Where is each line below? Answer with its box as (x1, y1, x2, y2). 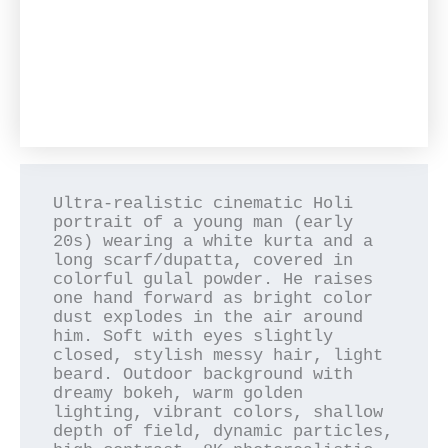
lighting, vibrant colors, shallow (53, 403, 384, 423)
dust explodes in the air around (53, 308, 364, 328)
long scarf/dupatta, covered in (53, 251, 354, 271)
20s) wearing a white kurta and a (53, 232, 374, 252)
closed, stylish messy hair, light (53, 346, 384, 366)
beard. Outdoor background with (53, 365, 354, 385)
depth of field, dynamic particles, (53, 422, 394, 442)
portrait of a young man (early (53, 213, 354, 233)
